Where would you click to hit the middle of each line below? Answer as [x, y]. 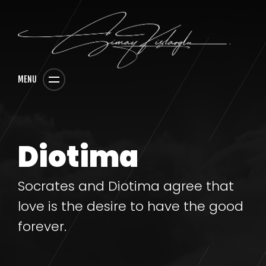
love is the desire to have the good [131, 206]
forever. [42, 226]
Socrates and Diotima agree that [126, 186]
